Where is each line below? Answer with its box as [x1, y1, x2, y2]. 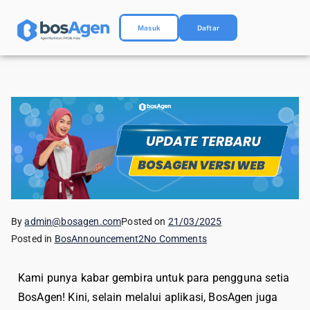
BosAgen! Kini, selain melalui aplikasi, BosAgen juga [18, 290, 278, 304]
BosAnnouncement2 [54, 232, 145, 244]
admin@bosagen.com [24, 215, 122, 227]
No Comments [144, 232, 207, 244]
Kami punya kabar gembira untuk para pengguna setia [18, 271, 290, 284]
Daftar [197, 24, 219, 32]
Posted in [11, 232, 55, 244]
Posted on [121, 215, 168, 227]
